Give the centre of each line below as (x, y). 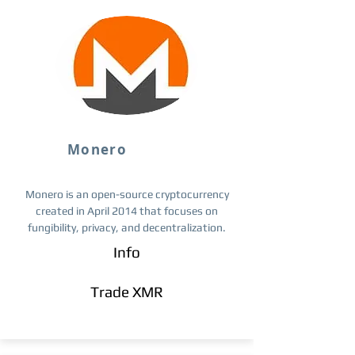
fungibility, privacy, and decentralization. (127, 227)
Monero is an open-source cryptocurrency (127, 194)
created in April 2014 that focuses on (127, 211)
